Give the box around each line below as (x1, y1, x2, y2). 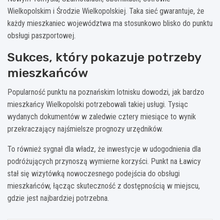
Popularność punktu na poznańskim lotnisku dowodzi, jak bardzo (7, 87, 204, 97)
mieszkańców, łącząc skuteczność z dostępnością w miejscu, (7, 181, 200, 191)
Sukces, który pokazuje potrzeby (7, 50, 201, 64)
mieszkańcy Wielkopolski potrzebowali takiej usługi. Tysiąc (7, 99, 188, 109)
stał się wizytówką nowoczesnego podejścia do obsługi (7, 168, 180, 178)
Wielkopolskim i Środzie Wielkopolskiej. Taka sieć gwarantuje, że (7, 6, 204, 16)
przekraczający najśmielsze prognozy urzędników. (7, 124, 163, 134)
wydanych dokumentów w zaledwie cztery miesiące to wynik (7, 111, 196, 121)
